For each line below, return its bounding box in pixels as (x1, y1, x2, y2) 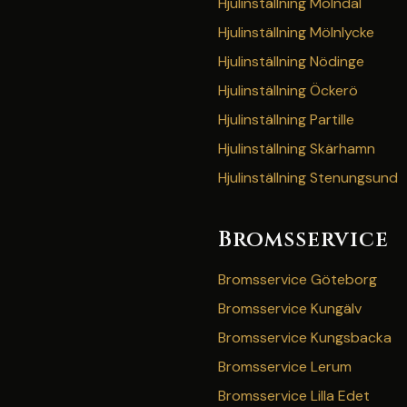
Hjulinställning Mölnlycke (218, 23, 374, 42)
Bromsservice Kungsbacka (218, 328, 392, 347)
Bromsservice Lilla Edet (218, 386, 370, 405)
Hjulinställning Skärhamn (218, 139, 375, 158)
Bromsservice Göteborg (218, 270, 377, 289)
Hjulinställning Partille (218, 110, 354, 129)
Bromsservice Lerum (218, 357, 352, 376)
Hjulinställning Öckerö (218, 81, 358, 100)
